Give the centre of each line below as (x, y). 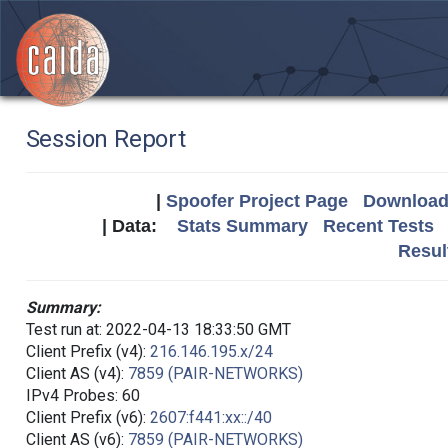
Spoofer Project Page (256, 201)
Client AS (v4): (76, 373)
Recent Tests (378, 226)
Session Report (105, 139)
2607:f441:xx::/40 (210, 417)
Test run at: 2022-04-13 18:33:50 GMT (158, 329)
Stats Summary (242, 226)
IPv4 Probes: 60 (82, 395)
